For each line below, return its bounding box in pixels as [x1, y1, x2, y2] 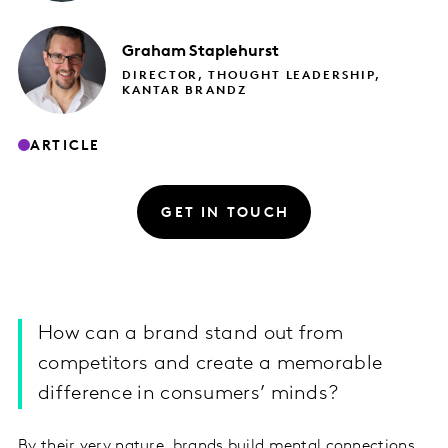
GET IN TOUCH [161, 205, 290, 221]
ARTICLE [30, 138, 101, 154]
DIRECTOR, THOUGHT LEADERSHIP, [122, 70, 380, 83]
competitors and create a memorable [38, 354, 383, 375]
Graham [122, 44, 186, 61]
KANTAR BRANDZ [122, 85, 247, 98]
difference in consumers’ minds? [38, 384, 339, 405]
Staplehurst [189, 44, 279, 61]
